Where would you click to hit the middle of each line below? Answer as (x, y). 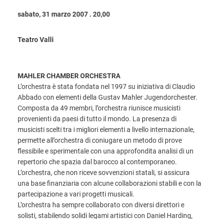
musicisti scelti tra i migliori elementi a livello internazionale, (106, 130)
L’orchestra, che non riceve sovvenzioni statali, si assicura (104, 173)
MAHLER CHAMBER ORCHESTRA (69, 76)
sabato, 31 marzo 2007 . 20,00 (64, 14)
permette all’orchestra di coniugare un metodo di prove (100, 140)
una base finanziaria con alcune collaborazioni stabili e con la (109, 183)
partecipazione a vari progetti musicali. (76, 194)
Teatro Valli (36, 40)
